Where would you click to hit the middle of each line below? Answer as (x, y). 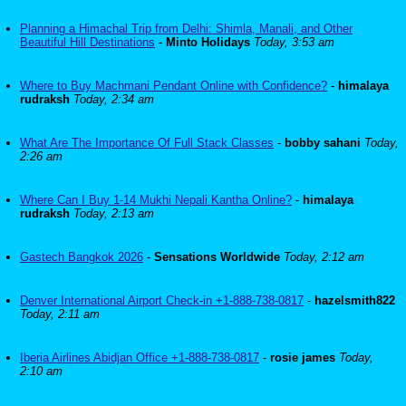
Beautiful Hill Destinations (87, 42)
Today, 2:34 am (114, 99)
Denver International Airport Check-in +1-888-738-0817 (162, 300)
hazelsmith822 (355, 300)
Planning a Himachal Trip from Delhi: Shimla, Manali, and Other (186, 29)
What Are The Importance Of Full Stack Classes (147, 143)
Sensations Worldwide (217, 257)
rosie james (303, 358)
